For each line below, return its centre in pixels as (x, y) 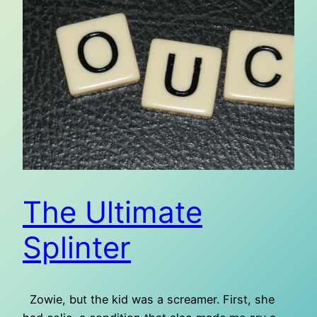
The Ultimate (113, 212)
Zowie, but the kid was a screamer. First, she (149, 300)
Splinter (77, 248)
